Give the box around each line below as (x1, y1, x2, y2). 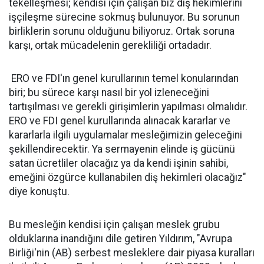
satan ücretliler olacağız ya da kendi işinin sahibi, (9, 157, 228, 169)
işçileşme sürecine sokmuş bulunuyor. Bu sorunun (9, 11, 240, 23)
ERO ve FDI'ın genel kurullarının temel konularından (9, 72, 239, 84)
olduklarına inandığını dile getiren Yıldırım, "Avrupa (9, 233, 232, 245)
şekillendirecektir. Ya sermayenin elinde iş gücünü (9, 143, 235, 155)
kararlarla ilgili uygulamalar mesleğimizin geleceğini (9, 129, 242, 141)
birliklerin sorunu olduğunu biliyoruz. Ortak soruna (9, 25, 235, 37)
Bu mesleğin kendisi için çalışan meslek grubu (9, 219, 220, 230)
